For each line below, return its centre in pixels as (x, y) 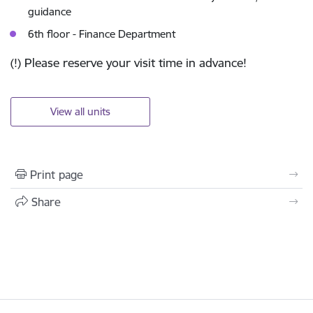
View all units (80, 111)
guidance (50, 12)
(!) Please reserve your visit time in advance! (129, 63)
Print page (57, 174)
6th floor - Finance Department (102, 34)
